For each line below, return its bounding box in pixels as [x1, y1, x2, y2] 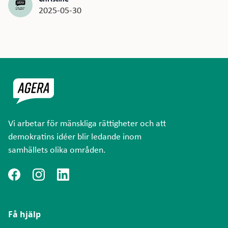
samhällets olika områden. [8, 144, 106, 156]
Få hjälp [8, 209, 41, 220]
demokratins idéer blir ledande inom [8, 130, 141, 142]
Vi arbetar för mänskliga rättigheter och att [8, 117, 166, 129]
